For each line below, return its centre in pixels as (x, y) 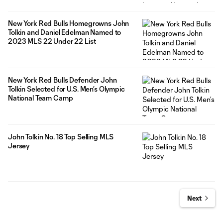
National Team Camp (41, 98)
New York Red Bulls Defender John (62, 80)
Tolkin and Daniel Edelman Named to (65, 32)
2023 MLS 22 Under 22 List (52, 41)
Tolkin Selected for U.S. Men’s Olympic (66, 89)
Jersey (19, 146)
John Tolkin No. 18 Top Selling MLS (61, 137)
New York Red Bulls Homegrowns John (69, 23)
